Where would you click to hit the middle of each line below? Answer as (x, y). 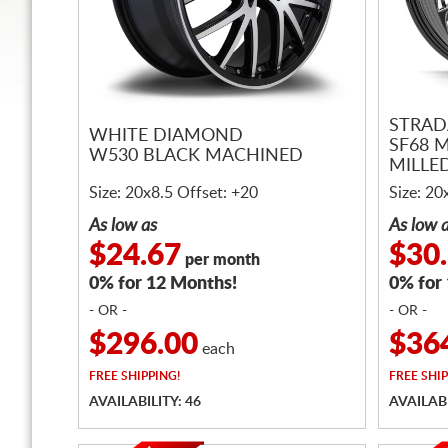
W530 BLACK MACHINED (196, 156)
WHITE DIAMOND (166, 136)
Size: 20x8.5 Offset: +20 (173, 193)
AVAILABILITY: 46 (145, 402)
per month (220, 260)
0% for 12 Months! (163, 284)
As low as (123, 226)
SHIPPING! (149, 376)
